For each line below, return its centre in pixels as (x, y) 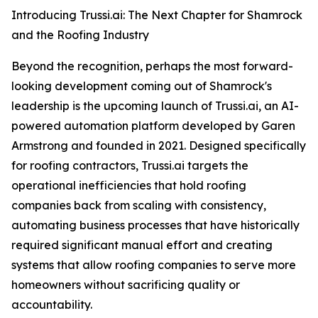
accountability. (52, 305)
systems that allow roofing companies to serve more (154, 265)
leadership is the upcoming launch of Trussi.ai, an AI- (155, 106)
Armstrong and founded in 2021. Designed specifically (159, 146)
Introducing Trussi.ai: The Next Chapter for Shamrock (157, 15)
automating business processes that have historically (155, 225)
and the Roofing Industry (80, 35)
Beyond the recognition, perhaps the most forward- (152, 66)
